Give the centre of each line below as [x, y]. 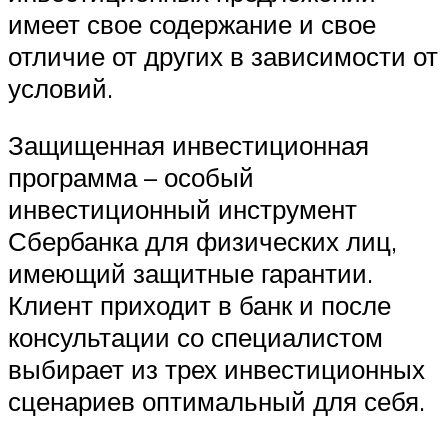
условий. [60, 87]
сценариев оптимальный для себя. [216, 401]
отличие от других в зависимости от [223, 55]
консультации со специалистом [195, 337]
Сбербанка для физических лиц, [202, 241]
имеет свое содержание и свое [192, 23]
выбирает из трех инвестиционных [216, 369]
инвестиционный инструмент [182, 209]
